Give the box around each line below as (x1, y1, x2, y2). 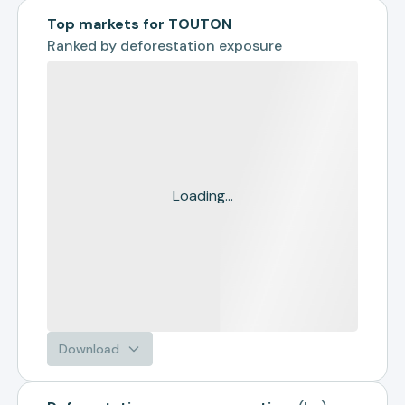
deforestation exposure (120, 36, 283, 55)
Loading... (172, 186, 233, 205)
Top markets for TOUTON (47, 14, 232, 33)
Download (59, 341, 120, 357)
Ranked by (47, 36, 121, 55)
